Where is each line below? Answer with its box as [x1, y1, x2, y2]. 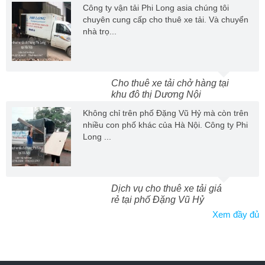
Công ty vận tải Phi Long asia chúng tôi [83, 2, 229, 12]
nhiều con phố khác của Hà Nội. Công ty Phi [83, 119, 248, 130]
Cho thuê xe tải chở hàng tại [111, 77, 229, 88]
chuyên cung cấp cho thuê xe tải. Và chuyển [83, 14, 248, 24]
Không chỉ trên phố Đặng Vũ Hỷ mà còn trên [83, 108, 248, 118]
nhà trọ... [83, 26, 117, 36]
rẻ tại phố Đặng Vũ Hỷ [111, 194, 204, 205]
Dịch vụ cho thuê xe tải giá [111, 183, 222, 193]
